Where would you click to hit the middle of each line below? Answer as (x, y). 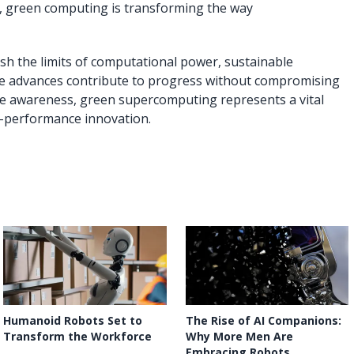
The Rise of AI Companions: (263, 320)
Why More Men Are (239, 336)
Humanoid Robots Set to (73, 320)
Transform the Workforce (78, 336)
